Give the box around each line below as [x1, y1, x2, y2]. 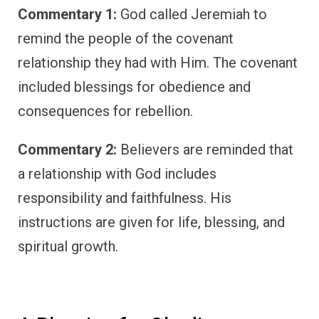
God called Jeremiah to [117, 5, 267, 23]
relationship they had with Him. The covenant [18, 53, 298, 71]
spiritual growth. [18, 237, 118, 255]
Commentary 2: [18, 140, 117, 158]
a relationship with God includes [18, 164, 216, 182]
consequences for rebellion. [18, 102, 193, 120]
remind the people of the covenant [18, 29, 234, 47]
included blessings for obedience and [18, 78, 251, 95]
